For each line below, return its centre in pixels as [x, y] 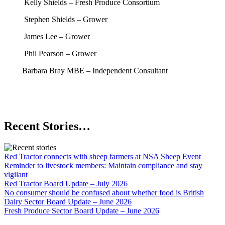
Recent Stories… [47, 126]
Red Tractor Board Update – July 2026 [66, 183]
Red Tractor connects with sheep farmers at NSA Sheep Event [102, 156]
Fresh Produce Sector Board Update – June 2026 [82, 210]
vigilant [16, 174]
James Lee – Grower [57, 36]
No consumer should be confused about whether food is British [104, 192]
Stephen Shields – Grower [66, 19]
